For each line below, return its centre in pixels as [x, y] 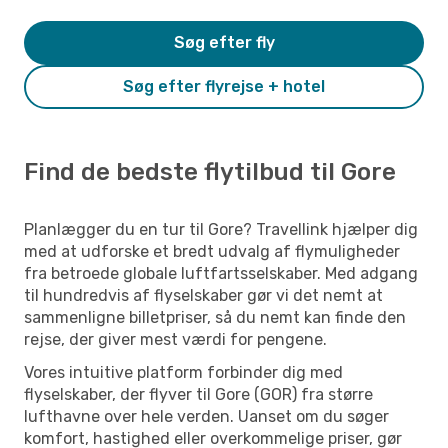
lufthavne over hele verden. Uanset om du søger [206, 416]
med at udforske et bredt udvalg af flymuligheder [212, 251]
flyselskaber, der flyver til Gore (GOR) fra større [198, 394]
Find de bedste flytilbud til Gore [210, 171]
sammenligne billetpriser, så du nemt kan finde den [215, 317]
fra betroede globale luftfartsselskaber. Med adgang [221, 273]
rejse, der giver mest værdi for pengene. [175, 339]
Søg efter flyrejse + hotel [224, 86]
